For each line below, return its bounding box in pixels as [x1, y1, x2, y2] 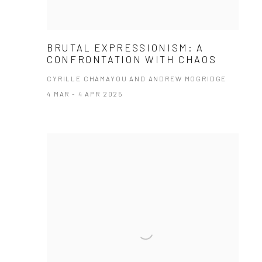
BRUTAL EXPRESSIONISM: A [47, 42, 204, 54]
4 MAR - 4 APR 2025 [47, 89, 123, 98]
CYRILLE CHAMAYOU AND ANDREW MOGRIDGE [47, 74, 227, 83]
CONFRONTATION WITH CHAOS [47, 53, 217, 65]
